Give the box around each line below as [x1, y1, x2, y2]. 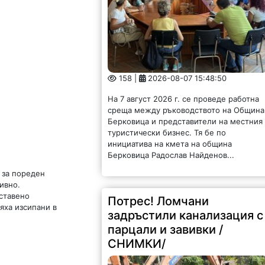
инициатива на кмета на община [108, 139, 232, 149]
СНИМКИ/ [108, 237, 166, 251]
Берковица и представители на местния [108, 117, 263, 127]
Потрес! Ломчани [108, 194, 209, 209]
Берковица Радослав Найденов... [108, 150, 235, 160]
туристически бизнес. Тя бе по [108, 128, 227, 138]
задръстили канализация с [108, 208, 264, 223]
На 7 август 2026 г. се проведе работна [108, 94, 260, 104]
